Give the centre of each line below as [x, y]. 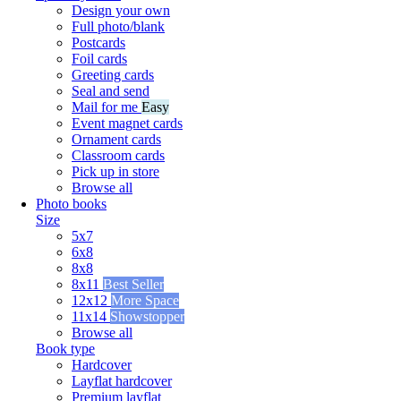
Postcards [98, 42]
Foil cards [99, 58]
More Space [145, 300]
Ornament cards [116, 139]
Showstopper [147, 316]
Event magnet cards [127, 123]
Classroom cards [118, 155]
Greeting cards [113, 74]
